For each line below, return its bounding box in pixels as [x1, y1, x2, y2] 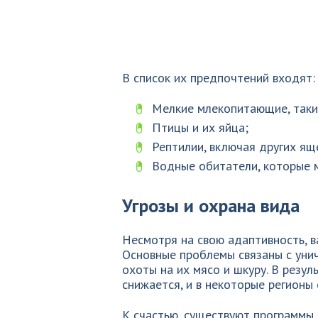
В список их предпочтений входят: [122, 70, 315, 86]
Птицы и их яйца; [152, 119, 248, 136]
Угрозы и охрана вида [122, 194, 300, 217]
